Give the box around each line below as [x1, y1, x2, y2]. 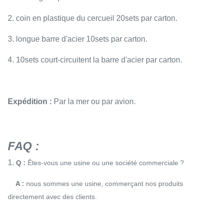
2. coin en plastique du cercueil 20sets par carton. [8, 14, 177, 22]
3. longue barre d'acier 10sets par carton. [8, 35, 147, 43]
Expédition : [8, 97, 52, 106]
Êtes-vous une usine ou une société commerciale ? [26, 159, 184, 167]
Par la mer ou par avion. [52, 97, 136, 106]
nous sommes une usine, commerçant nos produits [24, 180, 183, 187]
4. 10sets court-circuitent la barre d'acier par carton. [8, 56, 182, 64]
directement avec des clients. [8, 193, 97, 201]
